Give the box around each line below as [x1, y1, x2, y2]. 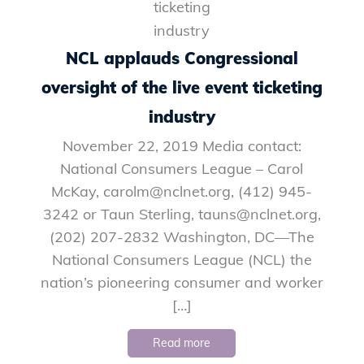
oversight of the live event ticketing [41, 76, 323, 97]
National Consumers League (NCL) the [51, 249, 312, 269]
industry [148, 106, 215, 127]
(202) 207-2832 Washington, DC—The [49, 227, 314, 246]
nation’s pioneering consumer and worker [40, 272, 323, 292]
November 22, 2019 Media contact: [62, 136, 301, 155]
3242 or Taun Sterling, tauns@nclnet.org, [42, 204, 321, 223]
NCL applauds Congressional [65, 47, 298, 68]
